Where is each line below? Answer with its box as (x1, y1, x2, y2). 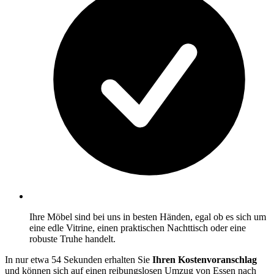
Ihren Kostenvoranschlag (152, 254, 257, 265)
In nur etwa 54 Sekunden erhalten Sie (5, 254, 152, 265)
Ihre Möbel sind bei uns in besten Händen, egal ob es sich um (29, 211, 266, 222)
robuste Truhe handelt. (29, 233, 116, 244)
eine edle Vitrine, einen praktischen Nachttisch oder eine (29, 222, 246, 233)
